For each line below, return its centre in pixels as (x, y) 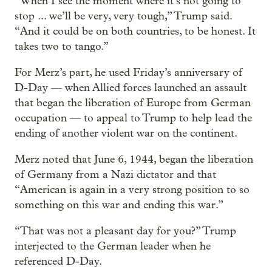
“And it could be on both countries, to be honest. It (135, 31)
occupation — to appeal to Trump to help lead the (133, 118)
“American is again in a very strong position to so (132, 189)
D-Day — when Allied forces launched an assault (131, 87)
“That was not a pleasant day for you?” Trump (125, 231)
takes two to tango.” (62, 46)
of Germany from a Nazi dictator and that (115, 174)
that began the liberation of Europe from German (133, 103)
